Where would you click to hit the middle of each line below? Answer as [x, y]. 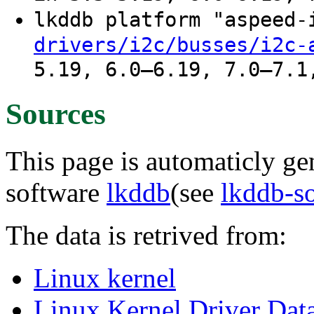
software [56, 192]
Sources [56, 114]
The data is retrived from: [146, 235]
